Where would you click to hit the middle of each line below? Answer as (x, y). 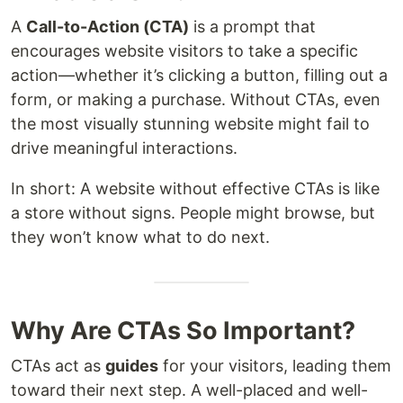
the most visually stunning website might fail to (190, 124)
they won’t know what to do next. (140, 237)
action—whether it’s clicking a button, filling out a (199, 76)
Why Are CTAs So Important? (183, 331)
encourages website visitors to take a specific (184, 51)
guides (132, 366)
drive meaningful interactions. (124, 148)
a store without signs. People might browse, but (193, 213)
